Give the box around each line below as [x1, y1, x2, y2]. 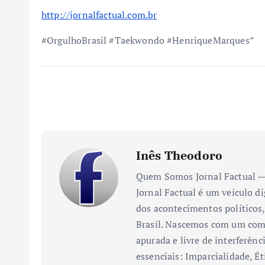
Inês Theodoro [136, 147, 223, 163]
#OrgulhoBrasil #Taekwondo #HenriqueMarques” [41, 33, 254, 47]
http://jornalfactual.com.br [41, 8, 157, 21]
